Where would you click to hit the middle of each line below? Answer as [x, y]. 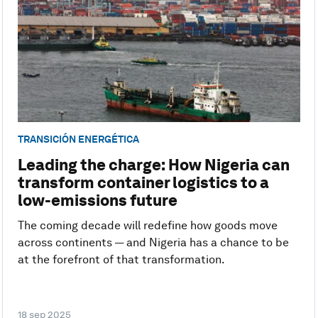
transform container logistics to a [143, 183]
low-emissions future [97, 201]
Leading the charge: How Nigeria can [153, 165]
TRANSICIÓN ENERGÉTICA [78, 139]
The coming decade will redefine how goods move [147, 226]
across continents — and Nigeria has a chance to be [153, 243]
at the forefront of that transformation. [121, 260]
